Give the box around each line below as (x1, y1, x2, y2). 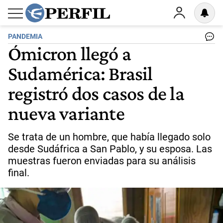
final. (8, 167, 29, 179)
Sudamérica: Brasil (8, 62, 153, 85)
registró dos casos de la (8, 82, 184, 105)
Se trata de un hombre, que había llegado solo (8, 131, 211, 143)
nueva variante (8, 102, 124, 124)
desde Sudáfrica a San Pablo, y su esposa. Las (8, 143, 212, 155)
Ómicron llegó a (8, 42, 131, 65)
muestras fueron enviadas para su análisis (8, 155, 196, 167)
